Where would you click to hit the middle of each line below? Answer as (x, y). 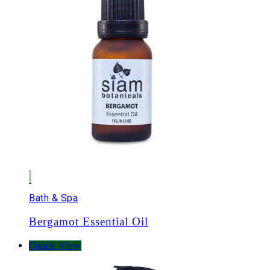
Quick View (55, 245)
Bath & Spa (53, 198)
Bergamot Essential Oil (89, 222)
